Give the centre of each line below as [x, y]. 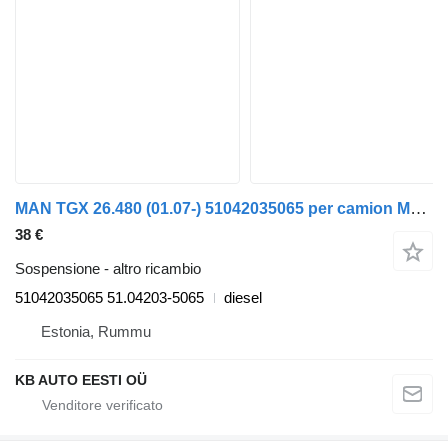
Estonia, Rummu [96, 332]
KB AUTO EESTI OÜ [81, 380]
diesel [243, 298]
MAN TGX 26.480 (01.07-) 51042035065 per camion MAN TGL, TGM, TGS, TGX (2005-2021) [418, 209]
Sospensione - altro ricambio [108, 269]
